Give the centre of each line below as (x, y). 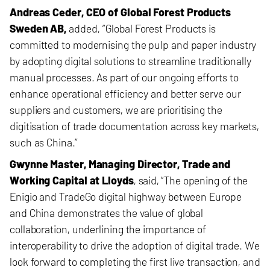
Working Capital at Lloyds (72, 180)
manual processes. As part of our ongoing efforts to (124, 77)
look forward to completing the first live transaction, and (135, 262)
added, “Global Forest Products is (143, 28)
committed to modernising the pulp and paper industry (133, 45)
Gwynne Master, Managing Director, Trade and (120, 164)
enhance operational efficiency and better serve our (125, 93)
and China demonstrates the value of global (107, 213)
